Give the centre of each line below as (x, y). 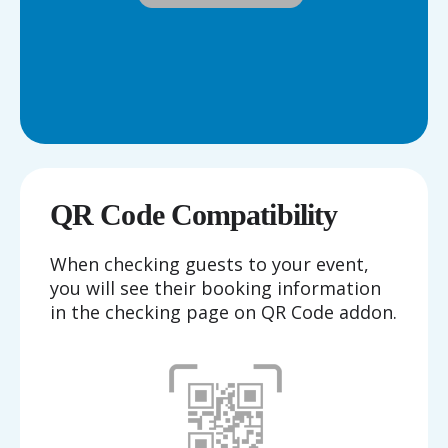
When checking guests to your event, (209, 264)
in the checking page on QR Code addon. (223, 312)
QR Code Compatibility (194, 215)
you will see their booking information (215, 288)
